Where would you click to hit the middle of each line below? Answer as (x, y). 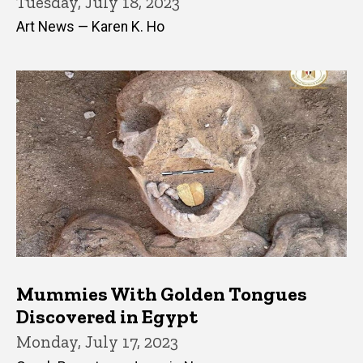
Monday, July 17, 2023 (97, 341)
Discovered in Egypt (107, 316)
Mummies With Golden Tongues (162, 293)
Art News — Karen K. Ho (90, 27)
